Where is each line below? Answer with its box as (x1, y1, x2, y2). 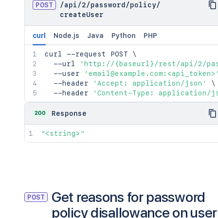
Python (111, 32, 136, 39)
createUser (60, 11, 104, 18)
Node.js (54, 32, 79, 39)
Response (52, 109, 87, 117)
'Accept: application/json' (93, 79, 207, 87)
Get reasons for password (52, 188, 206, 205)
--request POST (62, 50, 132, 58)
